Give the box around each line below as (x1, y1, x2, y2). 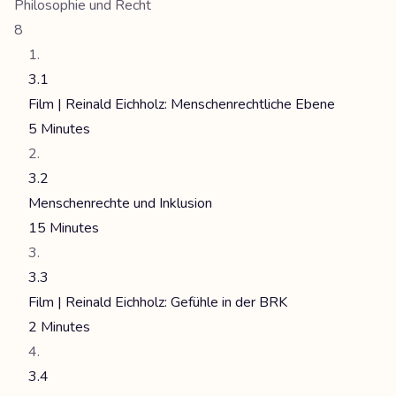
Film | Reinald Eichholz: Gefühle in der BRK (28, 293, 287, 312)
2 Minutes (28, 317, 90, 337)
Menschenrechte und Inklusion (28, 194, 212, 213)
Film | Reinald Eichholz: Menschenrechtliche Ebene (28, 95, 335, 114)
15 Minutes (28, 218, 99, 238)
